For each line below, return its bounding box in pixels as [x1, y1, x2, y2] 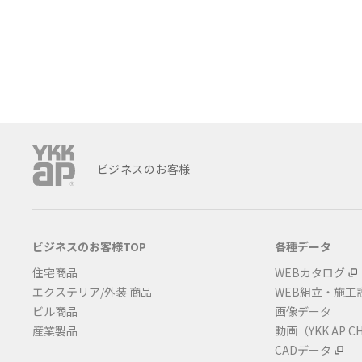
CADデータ [275, 342, 331, 358]
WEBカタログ [275, 264, 345, 280]
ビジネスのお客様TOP [32, 238, 146, 255]
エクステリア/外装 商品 [32, 284, 152, 300]
